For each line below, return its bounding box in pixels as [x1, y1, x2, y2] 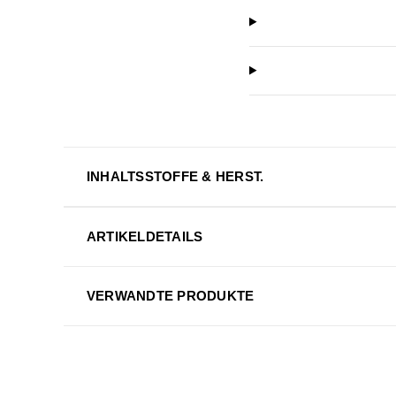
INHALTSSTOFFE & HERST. [86, 168, 264, 184]
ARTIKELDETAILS [86, 228, 203, 244]
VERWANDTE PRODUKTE [86, 287, 255, 303]
